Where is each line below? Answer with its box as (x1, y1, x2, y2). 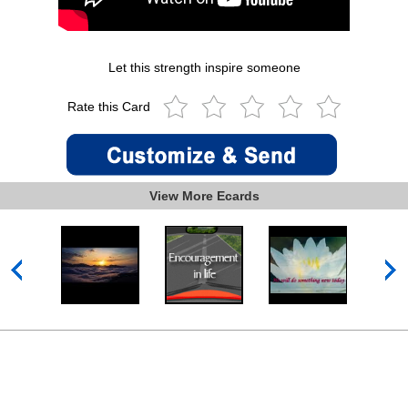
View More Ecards (148, 189, 260, 204)
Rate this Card (66, 99, 154, 115)
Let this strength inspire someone (107, 60, 301, 76)
